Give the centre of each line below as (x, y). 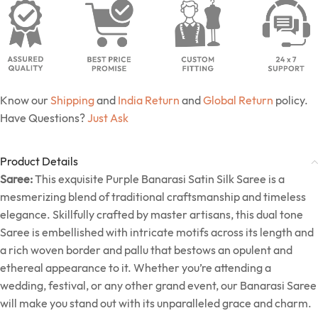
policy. (291, 100)
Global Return (238, 100)
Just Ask (108, 118)
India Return (149, 100)
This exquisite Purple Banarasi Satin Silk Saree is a (159, 179)
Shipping (72, 100)
